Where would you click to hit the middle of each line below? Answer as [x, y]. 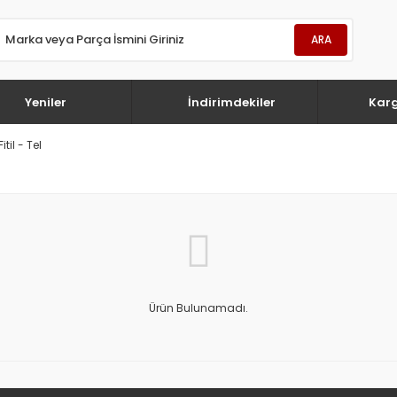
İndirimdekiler [231, 102]
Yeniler [45, 102]
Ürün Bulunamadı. [198, 308]
